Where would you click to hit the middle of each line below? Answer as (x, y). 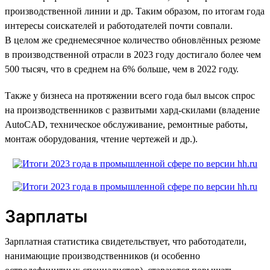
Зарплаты (46, 216)
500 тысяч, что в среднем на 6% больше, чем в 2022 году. (122, 69)
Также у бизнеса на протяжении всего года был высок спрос (130, 95)
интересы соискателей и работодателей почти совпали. (119, 25)
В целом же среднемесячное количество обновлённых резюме (133, 40)
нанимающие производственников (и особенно (102, 256)
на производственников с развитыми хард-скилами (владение (132, 110)
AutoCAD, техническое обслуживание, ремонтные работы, (126, 124)
